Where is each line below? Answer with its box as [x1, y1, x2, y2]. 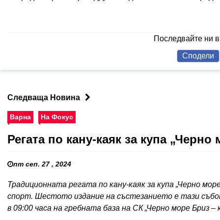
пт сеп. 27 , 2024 [13, 160, 71, 168]
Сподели [182, 51, 215, 60]
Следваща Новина [7, 93, 80, 102]
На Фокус [41, 112, 73, 121]
